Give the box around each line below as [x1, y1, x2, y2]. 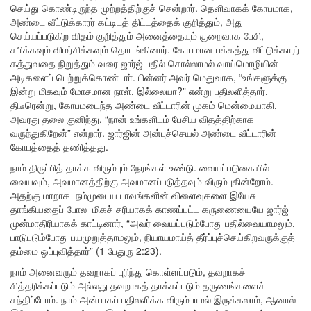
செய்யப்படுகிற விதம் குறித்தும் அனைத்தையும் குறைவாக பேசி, [10, 28, 264, 43]
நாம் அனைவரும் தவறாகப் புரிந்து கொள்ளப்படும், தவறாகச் [10, 264, 246, 279]
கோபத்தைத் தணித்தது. [10, 140, 108, 154]
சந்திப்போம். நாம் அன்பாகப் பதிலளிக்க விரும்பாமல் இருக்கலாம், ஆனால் [10, 292, 296, 307]
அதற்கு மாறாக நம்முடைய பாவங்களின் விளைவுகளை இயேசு [10, 188, 256, 203]
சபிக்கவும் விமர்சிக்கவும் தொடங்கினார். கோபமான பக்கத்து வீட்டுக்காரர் [10, 42, 300, 57]
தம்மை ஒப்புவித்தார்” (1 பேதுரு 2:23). [10, 244, 162, 258]
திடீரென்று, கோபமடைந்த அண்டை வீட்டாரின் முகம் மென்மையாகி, [10, 98, 277, 112]
